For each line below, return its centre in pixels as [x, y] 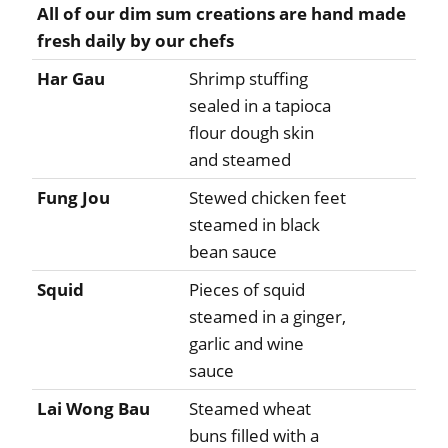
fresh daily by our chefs [135, 41]
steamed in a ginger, [267, 317]
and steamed [240, 160]
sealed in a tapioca [260, 106]
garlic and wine [246, 344]
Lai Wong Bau [93, 409]
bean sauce [233, 252]
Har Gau [71, 79]
